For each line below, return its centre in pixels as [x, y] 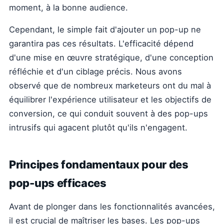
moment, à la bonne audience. [68, 7]
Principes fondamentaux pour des [99, 164]
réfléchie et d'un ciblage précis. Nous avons [95, 71]
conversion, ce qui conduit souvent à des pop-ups [108, 113]
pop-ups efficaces [58, 183]
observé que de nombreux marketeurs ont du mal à [110, 85]
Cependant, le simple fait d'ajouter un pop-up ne [105, 29]
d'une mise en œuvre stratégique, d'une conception [111, 57]
